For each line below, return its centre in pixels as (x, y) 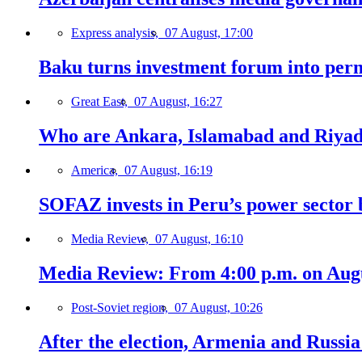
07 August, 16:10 (199, 238)
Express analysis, (118, 33)
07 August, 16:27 (178, 102)
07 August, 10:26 (219, 307)
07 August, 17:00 (209, 33)
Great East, (103, 102)
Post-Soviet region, (123, 307)
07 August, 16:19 (168, 170)
